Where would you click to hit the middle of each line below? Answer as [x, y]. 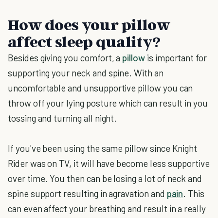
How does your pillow [89, 24]
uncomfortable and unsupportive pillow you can [100, 88]
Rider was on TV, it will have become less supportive [109, 163]
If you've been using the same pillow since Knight [103, 148]
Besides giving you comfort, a [65, 58]
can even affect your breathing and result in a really [107, 209]
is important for [176, 58]
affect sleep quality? [84, 41]
